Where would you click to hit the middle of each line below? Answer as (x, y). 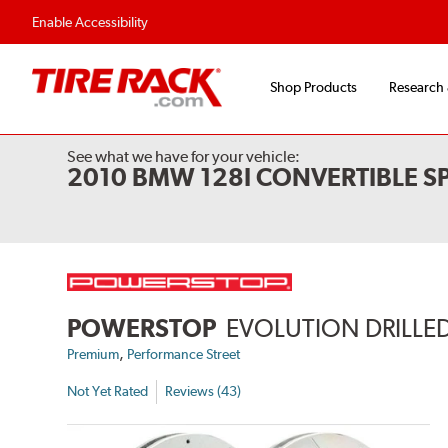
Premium (93, 353)
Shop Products (313, 87)
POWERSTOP (142, 327)
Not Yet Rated (108, 391)
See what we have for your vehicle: (184, 157)
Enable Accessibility (90, 22)
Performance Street (184, 353)
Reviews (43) (203, 391)
